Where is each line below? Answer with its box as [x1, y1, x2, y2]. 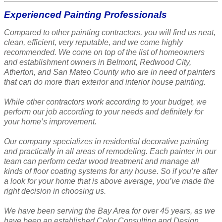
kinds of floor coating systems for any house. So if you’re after [4, 166, 218, 175]
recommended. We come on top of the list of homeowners [4, 48, 205, 56]
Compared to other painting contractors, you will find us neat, [4, 28, 216, 37]
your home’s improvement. [4, 117, 97, 126]
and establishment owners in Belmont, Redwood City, [4, 57, 191, 66]
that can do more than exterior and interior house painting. [4, 77, 208, 86]
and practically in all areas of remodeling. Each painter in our [4, 147, 216, 156]
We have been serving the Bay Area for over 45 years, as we [4, 206, 215, 215]
